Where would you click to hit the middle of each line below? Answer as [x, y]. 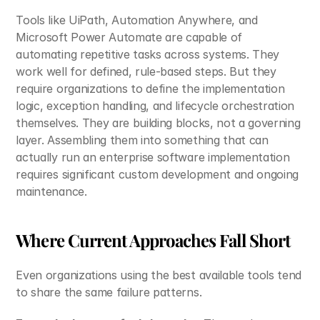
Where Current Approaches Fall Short [153, 240]
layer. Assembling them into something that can [142, 140]
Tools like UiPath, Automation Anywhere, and [137, 20]
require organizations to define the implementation [150, 89]
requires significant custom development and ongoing [157, 174]
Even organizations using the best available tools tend [159, 275]
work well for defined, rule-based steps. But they [146, 71]
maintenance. [51, 191]
